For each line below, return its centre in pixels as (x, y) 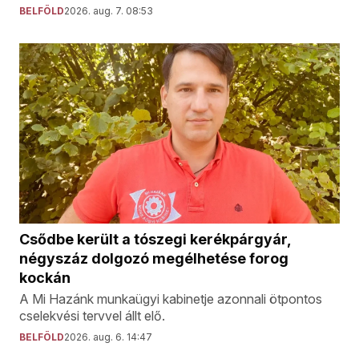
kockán (45, 277)
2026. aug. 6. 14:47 (108, 337)
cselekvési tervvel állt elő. (92, 315)
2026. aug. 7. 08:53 (109, 10)
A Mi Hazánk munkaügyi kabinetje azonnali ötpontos (171, 298)
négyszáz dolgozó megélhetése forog (154, 258)
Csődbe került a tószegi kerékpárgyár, (155, 239)
